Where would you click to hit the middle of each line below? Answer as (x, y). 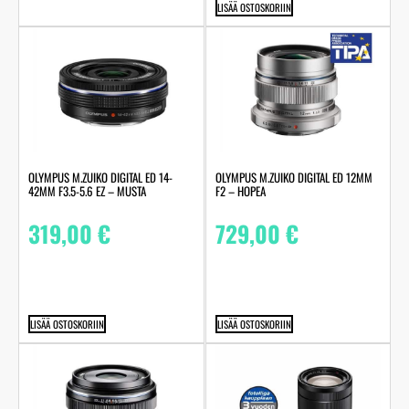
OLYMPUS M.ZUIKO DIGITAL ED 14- (100, 178)
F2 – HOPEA (240, 191)
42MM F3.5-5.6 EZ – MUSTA (87, 191)
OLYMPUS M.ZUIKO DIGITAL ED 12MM (294, 178)
